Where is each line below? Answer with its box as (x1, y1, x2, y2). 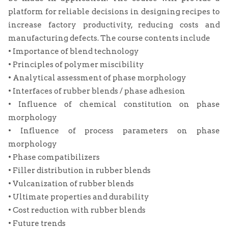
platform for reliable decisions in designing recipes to (8, 7, 220, 17)
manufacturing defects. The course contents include (8, 34, 210, 43)
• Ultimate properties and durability (8, 192, 149, 202)
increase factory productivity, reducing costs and (8, 20, 220, 30)
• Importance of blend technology (8, 47, 139, 56)
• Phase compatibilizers (8, 153, 100, 162)
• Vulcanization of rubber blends (8, 179, 134, 189)
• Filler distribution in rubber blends (8, 166, 151, 176)
